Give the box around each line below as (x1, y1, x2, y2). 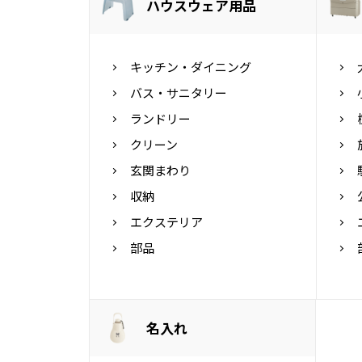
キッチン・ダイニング (129, 57, 251, 75)
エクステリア (129, 213, 203, 230)
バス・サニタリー (129, 83, 227, 101)
